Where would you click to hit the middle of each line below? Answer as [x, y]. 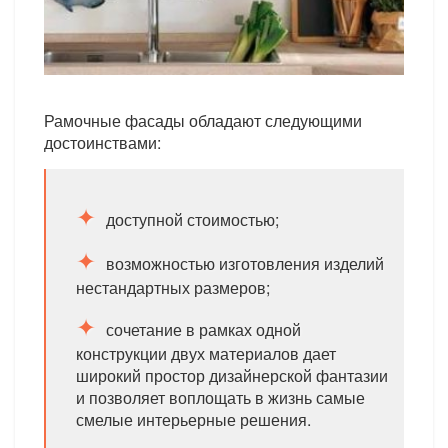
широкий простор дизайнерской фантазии [232, 375]
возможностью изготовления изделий [245, 263]
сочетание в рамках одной [204, 329]
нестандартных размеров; [173, 287]
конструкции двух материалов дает [206, 353]
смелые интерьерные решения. [194, 419]
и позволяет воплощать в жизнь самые [221, 397]
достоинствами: [103, 142]
